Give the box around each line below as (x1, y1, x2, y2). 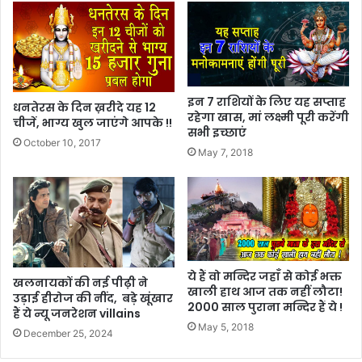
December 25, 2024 (23, 327, 113, 340)
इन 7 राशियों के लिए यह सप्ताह (187, 93, 346, 110)
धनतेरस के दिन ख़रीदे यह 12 (13, 99, 156, 116)
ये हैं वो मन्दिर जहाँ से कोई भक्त (187, 268, 342, 285)
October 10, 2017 (23, 137, 101, 149)
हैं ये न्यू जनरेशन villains (13, 305, 141, 322)
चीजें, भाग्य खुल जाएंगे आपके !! (13, 115, 172, 132)
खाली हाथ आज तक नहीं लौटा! (187, 284, 343, 301)
